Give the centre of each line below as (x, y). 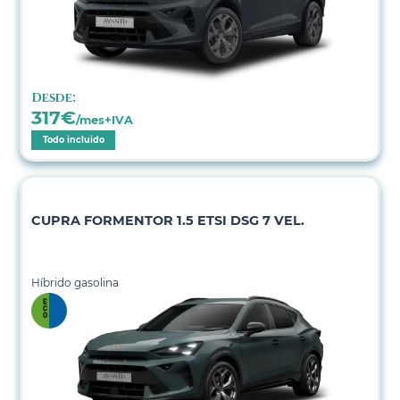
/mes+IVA (105, 121)
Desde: (54, 98)
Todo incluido (73, 140)
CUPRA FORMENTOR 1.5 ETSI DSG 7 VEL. (168, 221)
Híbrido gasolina (75, 283)
